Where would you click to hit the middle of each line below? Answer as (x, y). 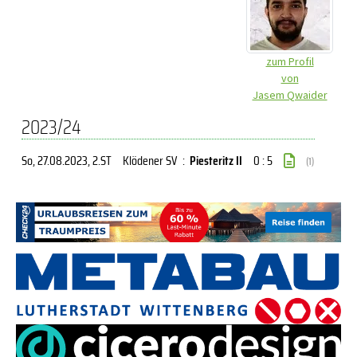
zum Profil (290, 61)
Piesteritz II (216, 161)
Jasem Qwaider (290, 95)
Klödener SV (150, 161)
